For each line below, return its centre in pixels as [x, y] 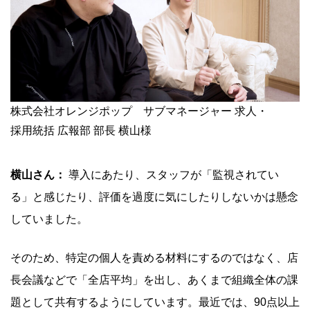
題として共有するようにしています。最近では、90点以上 [155, 302]
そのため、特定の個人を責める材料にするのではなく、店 [154, 257]
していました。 [49, 219]
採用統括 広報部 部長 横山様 [81, 130]
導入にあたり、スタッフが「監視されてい [174, 174]
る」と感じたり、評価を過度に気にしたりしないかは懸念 [154, 197]
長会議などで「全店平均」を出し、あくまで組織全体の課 [154, 280]
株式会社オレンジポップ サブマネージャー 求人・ [139, 111]
